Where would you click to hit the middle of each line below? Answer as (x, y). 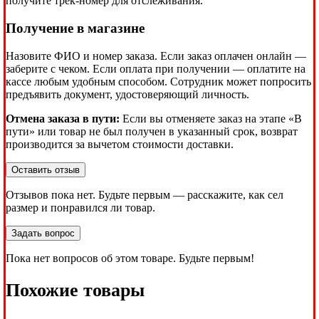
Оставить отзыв (46, 169)
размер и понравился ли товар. (80, 207)
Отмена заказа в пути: (63, 118)
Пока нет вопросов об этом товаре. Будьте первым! (130, 258)
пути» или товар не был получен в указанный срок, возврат (152, 131)
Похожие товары (75, 291)
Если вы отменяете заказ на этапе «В (211, 118)
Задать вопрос (43, 233)
